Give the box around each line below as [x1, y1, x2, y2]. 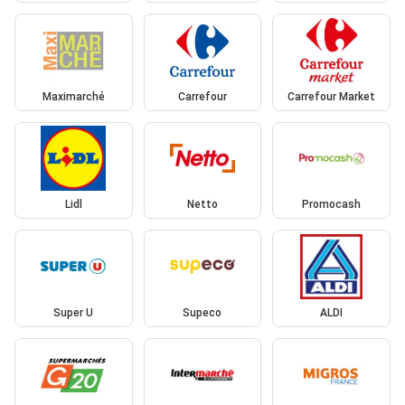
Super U [53, 306, 94, 319]
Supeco [183, 306, 222, 319]
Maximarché [42, 89, 105, 103]
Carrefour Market [287, 89, 376, 103]
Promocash [302, 198, 362, 212]
